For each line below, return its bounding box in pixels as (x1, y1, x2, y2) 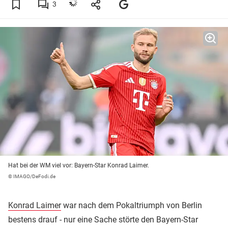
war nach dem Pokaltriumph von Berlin (61, 201, 202, 211)
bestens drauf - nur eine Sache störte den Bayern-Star (8, 215, 198, 225)
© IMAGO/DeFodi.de (8, 174, 55, 180)
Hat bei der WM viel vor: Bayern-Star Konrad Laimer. (8, 162, 149, 169)
